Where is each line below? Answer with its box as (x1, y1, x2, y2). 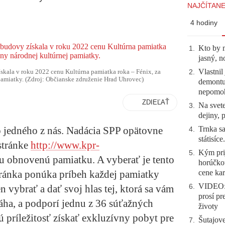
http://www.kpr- (31, 139, 99, 152)
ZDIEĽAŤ (142, 98, 169, 106)
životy (198, 202, 218, 210)
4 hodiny (190, 19, 217, 27)
